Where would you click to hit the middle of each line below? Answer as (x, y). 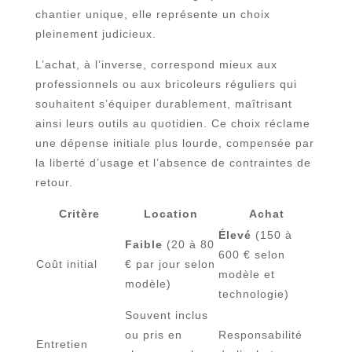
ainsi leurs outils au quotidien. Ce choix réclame (172, 123)
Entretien (62, 344)
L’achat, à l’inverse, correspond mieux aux (156, 64)
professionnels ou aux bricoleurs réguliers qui (166, 84)
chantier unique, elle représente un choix (152, 14)
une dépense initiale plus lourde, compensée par (174, 143)
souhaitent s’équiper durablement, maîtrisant (163, 103)
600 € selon (251, 254)
